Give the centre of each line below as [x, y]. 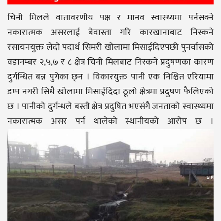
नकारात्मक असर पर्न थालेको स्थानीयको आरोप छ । [110, 121]
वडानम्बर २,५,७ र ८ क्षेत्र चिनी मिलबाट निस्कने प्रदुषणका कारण [110, 62]
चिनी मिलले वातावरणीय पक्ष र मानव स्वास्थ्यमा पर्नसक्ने [110, 18]
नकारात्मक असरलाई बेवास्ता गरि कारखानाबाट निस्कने [110, 33]
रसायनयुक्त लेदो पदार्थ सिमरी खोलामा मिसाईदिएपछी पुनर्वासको [110, 47]
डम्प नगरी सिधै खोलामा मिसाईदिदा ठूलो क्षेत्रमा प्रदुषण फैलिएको [110, 92]
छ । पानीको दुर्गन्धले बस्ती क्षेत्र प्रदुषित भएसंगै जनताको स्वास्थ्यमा [110, 107]
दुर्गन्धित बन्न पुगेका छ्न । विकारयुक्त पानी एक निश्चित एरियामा [110, 77]
